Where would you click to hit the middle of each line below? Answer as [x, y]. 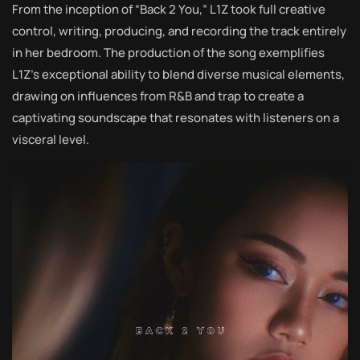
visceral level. [51, 140]
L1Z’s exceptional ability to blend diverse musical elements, [178, 75]
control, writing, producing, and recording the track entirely [179, 31]
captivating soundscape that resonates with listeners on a [176, 118]
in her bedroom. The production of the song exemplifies [168, 53]
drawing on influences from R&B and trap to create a [158, 96]
